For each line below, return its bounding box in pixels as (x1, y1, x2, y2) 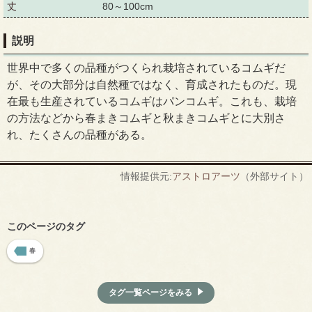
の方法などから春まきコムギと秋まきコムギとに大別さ (7, 111, 286, 124)
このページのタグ (7, 220, 85, 232)
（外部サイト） (240, 170, 309, 182)
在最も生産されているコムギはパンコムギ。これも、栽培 (7, 95, 297, 107)
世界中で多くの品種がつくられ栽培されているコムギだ (7, 61, 286, 74)
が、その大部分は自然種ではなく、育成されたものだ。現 (7, 78, 297, 91)
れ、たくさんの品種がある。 (7, 128, 152, 141)
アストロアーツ (172, 170, 240, 182)
